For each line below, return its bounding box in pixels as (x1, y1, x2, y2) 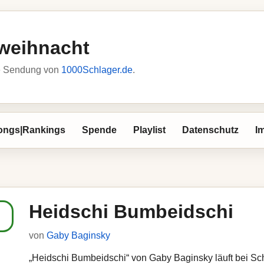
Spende (82, 125, 117, 135)
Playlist (133, 125, 166, 135)
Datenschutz (182, 125, 239, 135)
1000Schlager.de (61, 64, 133, 75)
